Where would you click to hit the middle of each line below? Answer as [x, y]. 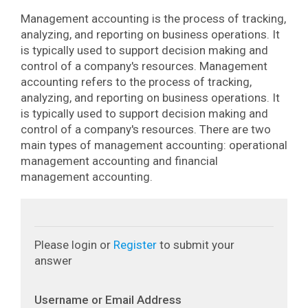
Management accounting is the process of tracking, [153, 19]
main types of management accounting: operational [154, 145]
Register [135, 245]
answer [53, 261]
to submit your [196, 245]
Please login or [74, 245]
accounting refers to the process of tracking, [136, 82]
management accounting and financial [119, 161]
